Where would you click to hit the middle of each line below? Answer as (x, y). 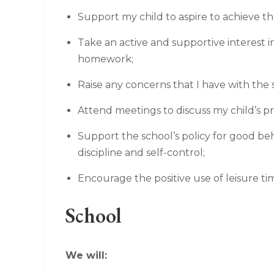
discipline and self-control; (141, 152)
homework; (105, 59)
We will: (86, 255)
